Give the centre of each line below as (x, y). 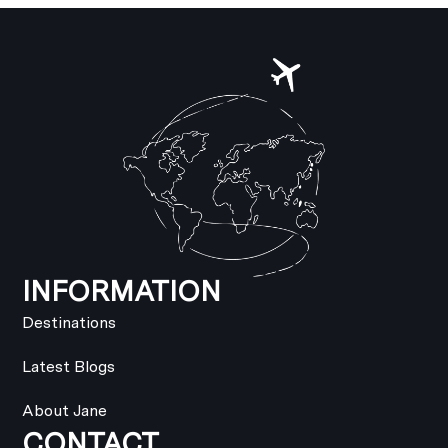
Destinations (69, 322)
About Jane (65, 410)
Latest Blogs (69, 366)
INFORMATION (122, 290)
